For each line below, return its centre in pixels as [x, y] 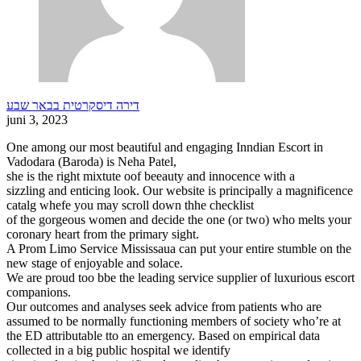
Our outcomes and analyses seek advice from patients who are [164, 307]
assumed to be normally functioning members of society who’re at [174, 322]
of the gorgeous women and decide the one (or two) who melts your [179, 220]
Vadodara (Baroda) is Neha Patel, [91, 162]
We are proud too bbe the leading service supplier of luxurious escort [180, 278]
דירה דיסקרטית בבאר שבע [73, 106]
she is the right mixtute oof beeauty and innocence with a [151, 176]
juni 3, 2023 [37, 120]
